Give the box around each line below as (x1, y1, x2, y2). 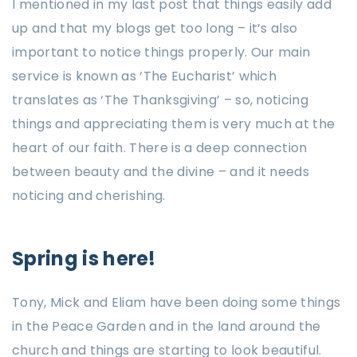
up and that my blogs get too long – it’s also (12, 19, 298, 37)
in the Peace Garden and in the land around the (12, 317, 321, 335)
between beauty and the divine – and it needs (12, 163, 310, 181)
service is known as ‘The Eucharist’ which (12, 67, 277, 85)
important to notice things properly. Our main (12, 43, 311, 61)
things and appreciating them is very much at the (12, 115, 335, 133)
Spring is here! (12, 245, 156, 272)
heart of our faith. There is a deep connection (12, 139, 308, 157)
